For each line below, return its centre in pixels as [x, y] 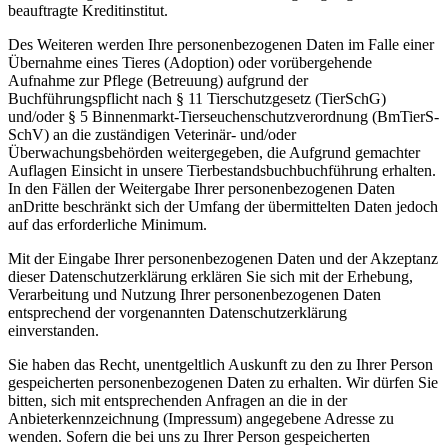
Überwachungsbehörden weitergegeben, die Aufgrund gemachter [214, 152]
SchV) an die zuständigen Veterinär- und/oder [152, 134]
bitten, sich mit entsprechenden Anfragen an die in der [177, 400]
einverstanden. [53, 330]
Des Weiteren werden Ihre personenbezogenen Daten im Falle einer [221, 44]
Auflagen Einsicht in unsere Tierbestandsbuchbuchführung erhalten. [222, 170]
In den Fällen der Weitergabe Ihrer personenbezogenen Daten [201, 188]
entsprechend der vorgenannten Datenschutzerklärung [177, 312]
